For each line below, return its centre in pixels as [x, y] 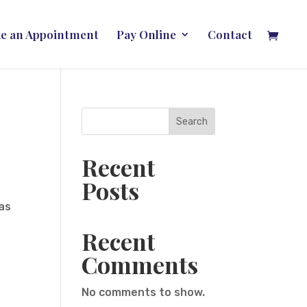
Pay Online [146, 34]
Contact [230, 34]
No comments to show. [144, 292]
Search [192, 121]
